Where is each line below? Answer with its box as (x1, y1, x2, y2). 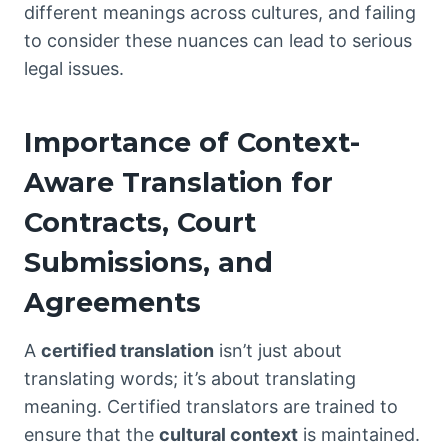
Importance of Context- (24, 126, 360, 160)
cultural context (159, 423, 298, 445)
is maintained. (298, 423, 420, 445)
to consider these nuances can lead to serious (24, 29, 412, 51)
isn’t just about (214, 339, 342, 361)
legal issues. (24, 57, 124, 79)
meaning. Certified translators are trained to (24, 395, 398, 417)
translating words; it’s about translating (24, 367, 356, 389)
